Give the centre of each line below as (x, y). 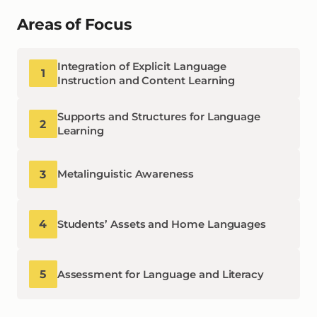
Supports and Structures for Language (158, 117)
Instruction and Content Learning (146, 80)
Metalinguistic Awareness (125, 174)
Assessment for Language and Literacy (161, 274)
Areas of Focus (74, 24)
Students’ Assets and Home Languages (162, 224)
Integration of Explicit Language (142, 66)
